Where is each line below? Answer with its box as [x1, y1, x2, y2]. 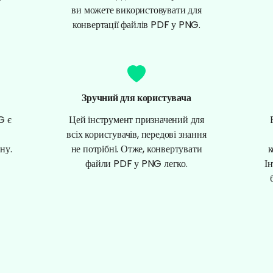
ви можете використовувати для [71, 2, 202, 17]
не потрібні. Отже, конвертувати [71, 141, 202, 156]
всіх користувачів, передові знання [66, 127, 207, 141]
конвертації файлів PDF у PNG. [72, 17, 201, 32]
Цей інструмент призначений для [68, 112, 204, 127]
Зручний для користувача [82, 90, 191, 105]
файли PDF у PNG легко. [85, 156, 188, 171]
